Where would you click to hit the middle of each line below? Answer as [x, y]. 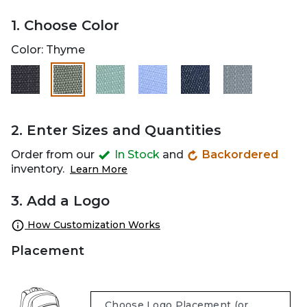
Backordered [238, 154]
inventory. [39, 169]
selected [88, 99]
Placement [48, 250]
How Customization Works [93, 224]
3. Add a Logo [60, 200]
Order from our [54, 154]
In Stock [137, 154]
